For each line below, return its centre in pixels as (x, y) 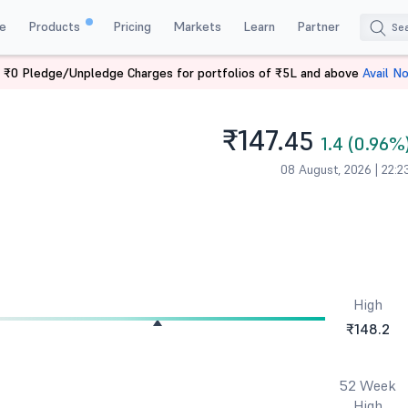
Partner (318, 26)
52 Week (367, 385)
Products (56, 26)
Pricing (132, 26)
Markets (197, 26)
